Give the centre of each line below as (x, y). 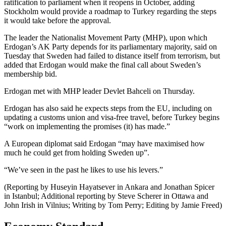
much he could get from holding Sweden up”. (77, 153)
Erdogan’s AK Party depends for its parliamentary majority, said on (110, 47)
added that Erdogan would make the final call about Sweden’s (102, 65)
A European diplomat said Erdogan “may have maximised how (104, 144)
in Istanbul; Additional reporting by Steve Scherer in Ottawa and (106, 196)
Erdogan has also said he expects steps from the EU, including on (108, 108)
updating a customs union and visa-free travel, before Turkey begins (112, 118)
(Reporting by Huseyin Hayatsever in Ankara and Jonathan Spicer (109, 187)
